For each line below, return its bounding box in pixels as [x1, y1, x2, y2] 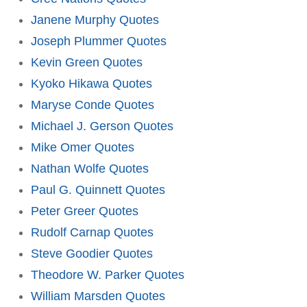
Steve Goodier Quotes [31, 246, 153, 260]
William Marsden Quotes [31, 288, 165, 303]
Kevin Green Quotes [31, 55, 143, 69]
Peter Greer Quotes [31, 204, 138, 218]
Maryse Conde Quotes [31, 97, 154, 112]
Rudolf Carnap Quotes [31, 225, 153, 239]
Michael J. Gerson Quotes [31, 119, 173, 133]
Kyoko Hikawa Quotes [31, 76, 152, 90]
